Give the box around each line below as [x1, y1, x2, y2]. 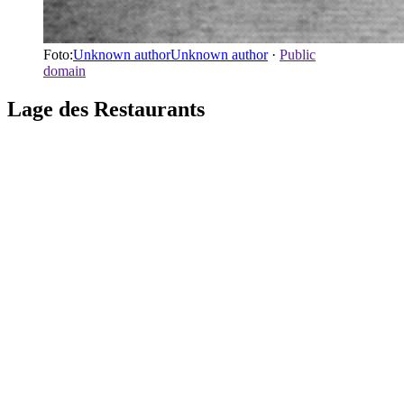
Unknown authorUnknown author [73, 46, 268, 62]
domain [43, 62, 86, 78]
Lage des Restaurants [7, 96, 205, 121]
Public [280, 46, 316, 62]
